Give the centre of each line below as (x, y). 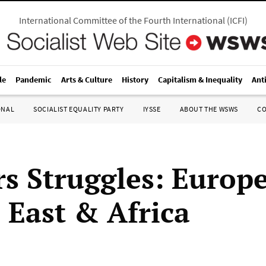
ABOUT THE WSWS (209, 109)
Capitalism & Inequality (200, 80)
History (135, 80)
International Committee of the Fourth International (122, 20)
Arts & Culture (87, 80)
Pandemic (34, 80)
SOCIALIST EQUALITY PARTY (79, 109)
